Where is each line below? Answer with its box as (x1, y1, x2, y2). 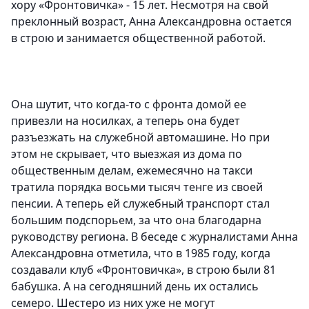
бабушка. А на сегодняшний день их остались (11, 279, 259, 295)
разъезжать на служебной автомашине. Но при (11, 130, 270, 146)
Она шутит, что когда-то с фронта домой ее (11, 97, 246, 112)
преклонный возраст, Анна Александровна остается (11, 14, 292, 30)
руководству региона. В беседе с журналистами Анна (11, 229, 298, 245)
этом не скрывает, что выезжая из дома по (11, 146, 242, 162)
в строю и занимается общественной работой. (11, 30, 268, 46)
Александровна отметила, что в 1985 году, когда (11, 246, 270, 261)
